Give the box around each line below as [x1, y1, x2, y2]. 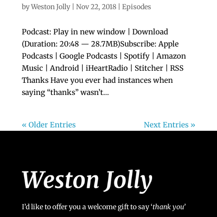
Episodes [122, 2, 151, 11]
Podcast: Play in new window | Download [21, 27, 168, 36]
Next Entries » [144, 120, 196, 129]
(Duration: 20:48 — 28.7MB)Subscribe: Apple [21, 39, 179, 48]
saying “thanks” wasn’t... [21, 88, 109, 97]
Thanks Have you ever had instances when [21, 76, 173, 85]
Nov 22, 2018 [76, 2, 116, 11]
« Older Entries [21, 120, 76, 129]
